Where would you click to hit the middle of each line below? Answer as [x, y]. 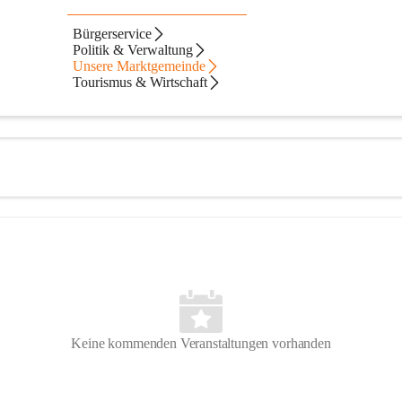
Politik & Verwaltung [133, 50]
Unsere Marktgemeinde [140, 66]
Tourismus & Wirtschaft [140, 82]
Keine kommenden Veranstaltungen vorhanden [201, 344]
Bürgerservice [113, 34]
